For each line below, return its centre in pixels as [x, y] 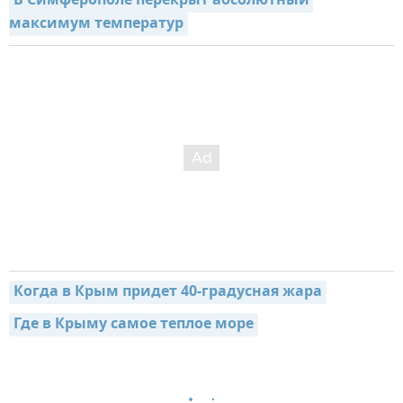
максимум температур [96, 25]
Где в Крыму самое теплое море [134, 325]
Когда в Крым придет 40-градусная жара [168, 293]
